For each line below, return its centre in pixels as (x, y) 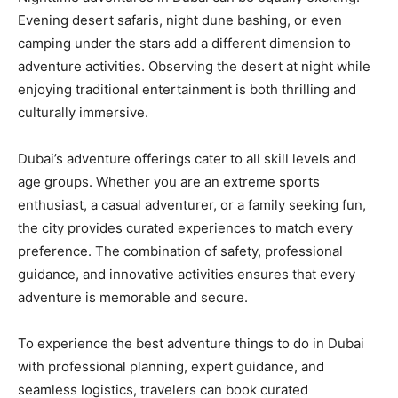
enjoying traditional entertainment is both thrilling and (187, 89)
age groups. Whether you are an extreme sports (169, 182)
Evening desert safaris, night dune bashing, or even (180, 20)
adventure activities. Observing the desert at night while (194, 66)
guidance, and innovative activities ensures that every (187, 274)
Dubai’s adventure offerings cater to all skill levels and (187, 159)
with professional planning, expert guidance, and (171, 366)
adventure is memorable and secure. (133, 297)
